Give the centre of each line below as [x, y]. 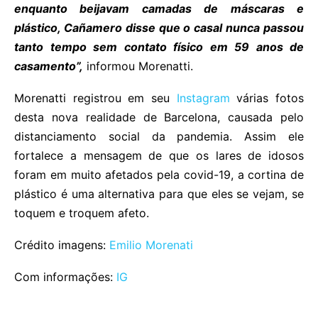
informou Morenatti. [138, 66]
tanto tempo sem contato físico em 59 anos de [159, 46]
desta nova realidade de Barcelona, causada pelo [159, 117]
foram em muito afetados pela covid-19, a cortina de [159, 174]
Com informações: [65, 276]
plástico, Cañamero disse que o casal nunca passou [159, 27]
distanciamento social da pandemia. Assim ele [159, 136]
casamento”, [49, 66]
